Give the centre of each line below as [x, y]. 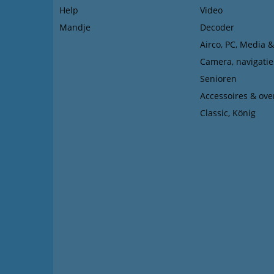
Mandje [75, 27]
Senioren [218, 79]
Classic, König [228, 113]
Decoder [217, 27]
